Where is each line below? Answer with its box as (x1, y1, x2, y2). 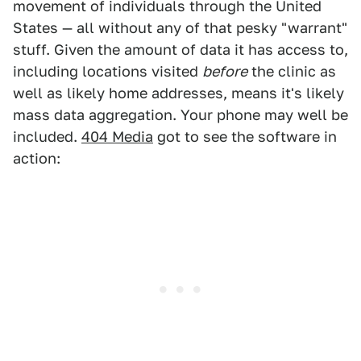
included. (13, 128, 81, 146)
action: (13, 150, 60, 168)
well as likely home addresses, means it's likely (13, 85, 344, 102)
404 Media (81, 128, 153, 146)
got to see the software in (153, 128, 337, 146)
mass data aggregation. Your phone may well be (13, 106, 348, 124)
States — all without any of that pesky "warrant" (13, 19, 347, 37)
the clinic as (247, 63, 336, 81)
